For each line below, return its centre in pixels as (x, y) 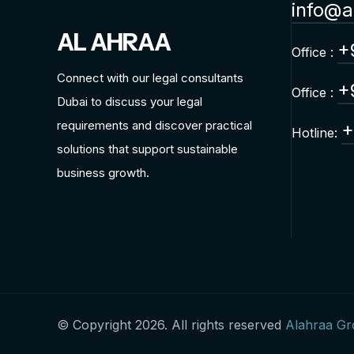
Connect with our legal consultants (150, 78)
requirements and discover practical (154, 125)
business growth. (103, 173)
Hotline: (316, 133)
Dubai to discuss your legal (130, 102)
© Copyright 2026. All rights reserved (171, 325)
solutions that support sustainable (147, 149)
